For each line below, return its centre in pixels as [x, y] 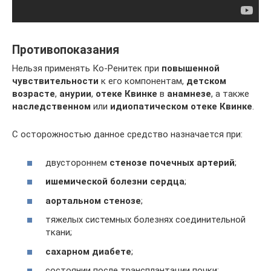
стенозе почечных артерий [172, 162]
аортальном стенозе [93, 201]
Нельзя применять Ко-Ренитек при [87, 68]
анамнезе [189, 94]
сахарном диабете [88, 251]
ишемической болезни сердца [115, 181]
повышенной [191, 68]
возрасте [34, 94]
